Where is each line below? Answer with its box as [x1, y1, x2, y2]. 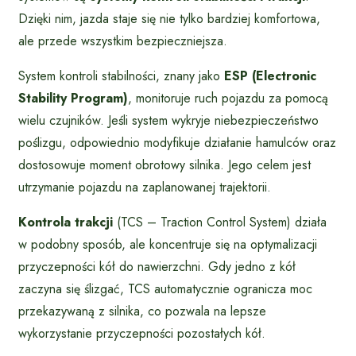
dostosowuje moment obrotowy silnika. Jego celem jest [18, 155, 311, 174]
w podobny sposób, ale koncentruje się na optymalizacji [18, 234, 317, 253]
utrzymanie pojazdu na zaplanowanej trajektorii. [18, 177, 271, 196]
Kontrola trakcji [18, 212, 113, 231]
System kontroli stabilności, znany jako [18, 66, 224, 85]
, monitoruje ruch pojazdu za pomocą [128, 88, 328, 107]
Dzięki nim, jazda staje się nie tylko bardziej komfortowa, [18, 9, 320, 28]
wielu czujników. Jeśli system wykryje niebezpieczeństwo [18, 110, 319, 130]
